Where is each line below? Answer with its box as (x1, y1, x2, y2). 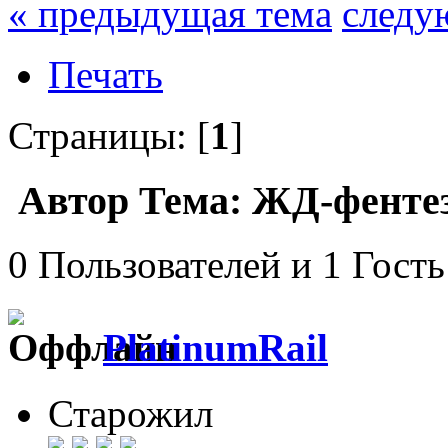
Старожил (48, 391, 213, 435)
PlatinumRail (103, 325, 328, 369)
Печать (48, 52, 163, 96)
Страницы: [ (8, 113, 210, 157)
